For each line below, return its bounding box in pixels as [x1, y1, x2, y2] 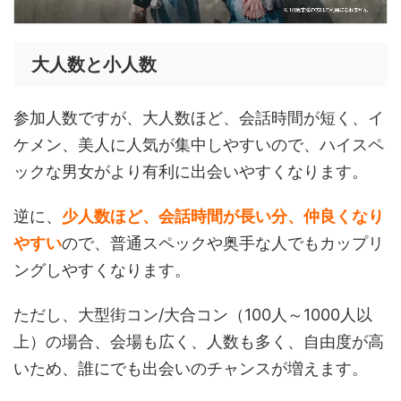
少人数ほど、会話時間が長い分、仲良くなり [62, 207, 384, 226]
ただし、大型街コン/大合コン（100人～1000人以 [13, 305, 372, 325]
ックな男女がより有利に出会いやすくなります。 [13, 162, 368, 182]
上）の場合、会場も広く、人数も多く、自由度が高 [13, 332, 384, 352]
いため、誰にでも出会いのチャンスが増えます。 [13, 359, 368, 379]
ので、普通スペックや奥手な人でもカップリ [62, 234, 384, 253]
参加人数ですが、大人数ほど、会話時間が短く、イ [13, 108, 384, 128]
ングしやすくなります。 [13, 260, 191, 280]
